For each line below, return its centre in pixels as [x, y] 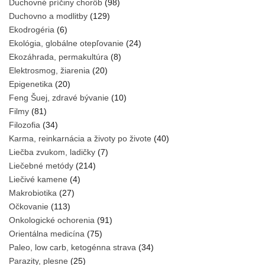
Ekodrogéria [32, 30]
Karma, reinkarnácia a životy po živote [80, 139]
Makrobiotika [33, 193]
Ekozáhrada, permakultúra [59, 57]
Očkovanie [29, 207]
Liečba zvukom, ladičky [52, 152]
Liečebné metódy [41, 166]
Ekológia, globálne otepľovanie [66, 43]
